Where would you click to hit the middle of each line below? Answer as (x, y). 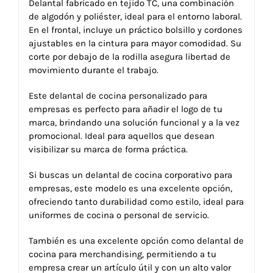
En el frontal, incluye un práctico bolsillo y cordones (135, 30)
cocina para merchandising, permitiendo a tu (122, 254)
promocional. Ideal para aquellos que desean (121, 136)
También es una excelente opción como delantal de (136, 240)
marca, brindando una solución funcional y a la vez (134, 122)
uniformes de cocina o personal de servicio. (119, 215)
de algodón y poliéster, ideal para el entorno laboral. (135, 16)
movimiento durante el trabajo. (93, 70)
